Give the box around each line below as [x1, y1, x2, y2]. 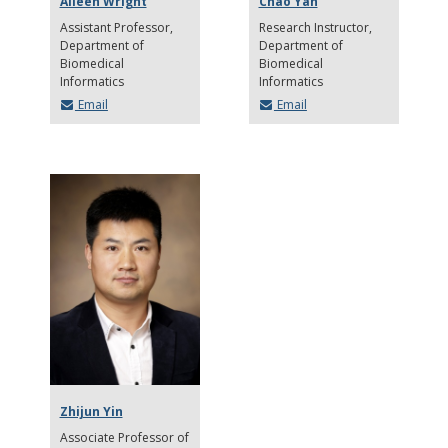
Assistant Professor [59, 19, 170, 37]
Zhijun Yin [59, 403, 123, 421]
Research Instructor [258, 19, 369, 37]
